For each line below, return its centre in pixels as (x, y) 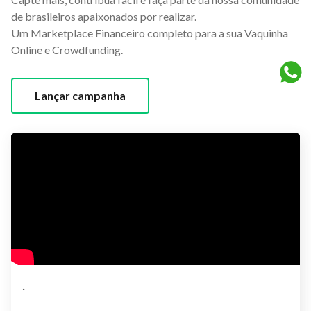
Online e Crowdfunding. (67, 49)
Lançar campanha (80, 95)
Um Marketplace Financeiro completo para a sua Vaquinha (150, 33)
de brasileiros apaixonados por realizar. (104, 16)
